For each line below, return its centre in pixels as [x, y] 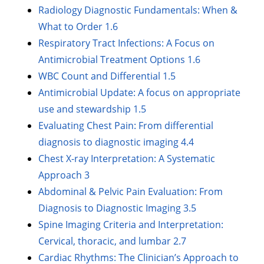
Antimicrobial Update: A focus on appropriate [140, 93]
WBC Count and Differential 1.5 [107, 76]
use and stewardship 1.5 [93, 109]
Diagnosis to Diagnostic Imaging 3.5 [118, 208]
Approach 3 [64, 175]
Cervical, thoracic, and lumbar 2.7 [113, 241]
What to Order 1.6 [78, 27]
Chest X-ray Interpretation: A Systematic [127, 159]
